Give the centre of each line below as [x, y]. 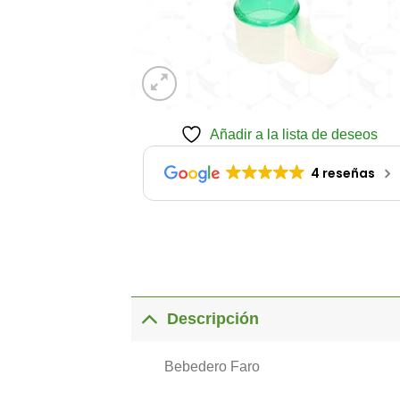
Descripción [213, 319]
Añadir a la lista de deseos [293, 134]
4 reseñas [342, 173]
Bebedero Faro [212, 366]
